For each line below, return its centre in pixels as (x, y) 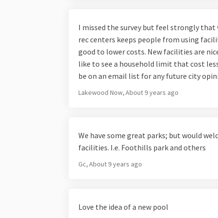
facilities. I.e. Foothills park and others (142, 148)
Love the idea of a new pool (123, 207)
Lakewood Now (101, 93)
